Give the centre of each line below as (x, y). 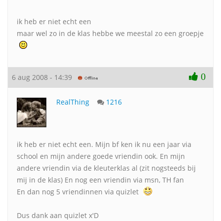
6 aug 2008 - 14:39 (45, 77)
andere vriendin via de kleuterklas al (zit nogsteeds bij (106, 168)
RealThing (73, 102)
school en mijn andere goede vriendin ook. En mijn (101, 156)
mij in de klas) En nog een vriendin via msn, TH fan (100, 180)
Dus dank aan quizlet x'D (58, 215)
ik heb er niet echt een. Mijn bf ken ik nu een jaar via (104, 144)
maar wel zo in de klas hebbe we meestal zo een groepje (110, 33)
